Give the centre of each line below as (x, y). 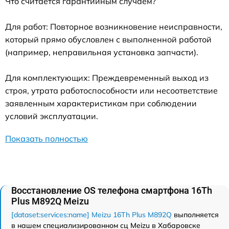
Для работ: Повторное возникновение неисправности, (114, 26)
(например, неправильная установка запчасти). (102, 52)
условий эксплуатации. (52, 116)
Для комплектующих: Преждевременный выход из (107, 77)
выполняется (195, 214)
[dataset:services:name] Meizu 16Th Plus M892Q (91, 214)
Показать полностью (47, 138)
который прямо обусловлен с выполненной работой (108, 39)
